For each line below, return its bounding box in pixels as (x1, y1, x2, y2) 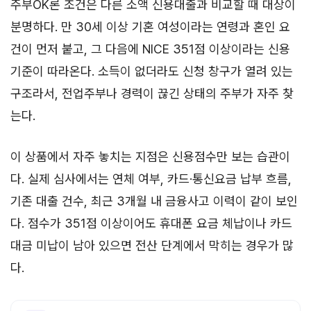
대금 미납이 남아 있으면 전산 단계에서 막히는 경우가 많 (10, 237, 294, 253)
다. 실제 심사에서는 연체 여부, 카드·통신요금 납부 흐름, (10, 171, 292, 186)
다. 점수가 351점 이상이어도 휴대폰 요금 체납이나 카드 (10, 215, 292, 230)
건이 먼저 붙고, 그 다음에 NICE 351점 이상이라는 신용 (10, 41, 290, 56)
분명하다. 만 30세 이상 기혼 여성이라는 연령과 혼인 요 (10, 19, 290, 34)
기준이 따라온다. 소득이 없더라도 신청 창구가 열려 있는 (10, 63, 293, 78)
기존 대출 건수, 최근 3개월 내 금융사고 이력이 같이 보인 (10, 193, 298, 208)
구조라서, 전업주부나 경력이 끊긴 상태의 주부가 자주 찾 (10, 85, 294, 101)
